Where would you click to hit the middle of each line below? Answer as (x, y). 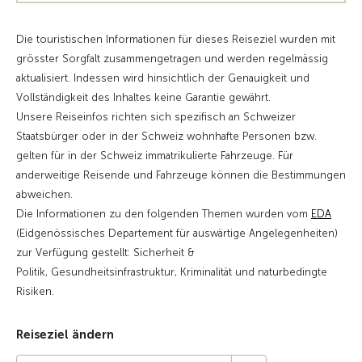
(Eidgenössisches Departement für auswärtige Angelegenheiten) (177, 233)
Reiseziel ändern (65, 335)
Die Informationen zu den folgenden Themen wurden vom (164, 214)
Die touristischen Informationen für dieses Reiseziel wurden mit (176, 39)
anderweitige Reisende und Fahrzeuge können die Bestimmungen (181, 175)
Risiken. (35, 291)
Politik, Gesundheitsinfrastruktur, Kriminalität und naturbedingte (172, 272)
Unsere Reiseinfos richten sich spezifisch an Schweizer (156, 117)
